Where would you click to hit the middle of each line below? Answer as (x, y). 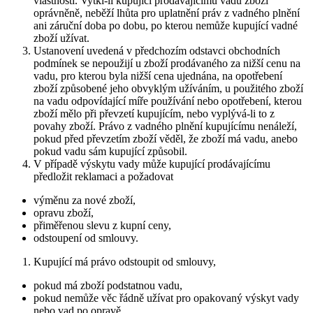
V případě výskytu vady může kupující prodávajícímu (152, 163)
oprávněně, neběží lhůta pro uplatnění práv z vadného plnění (167, 13)
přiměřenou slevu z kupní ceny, (102, 225)
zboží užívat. (61, 38)
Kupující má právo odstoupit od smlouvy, (125, 261)
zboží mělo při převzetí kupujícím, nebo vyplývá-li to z (154, 113)
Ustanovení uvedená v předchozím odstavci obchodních (157, 50)
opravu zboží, (64, 212)
